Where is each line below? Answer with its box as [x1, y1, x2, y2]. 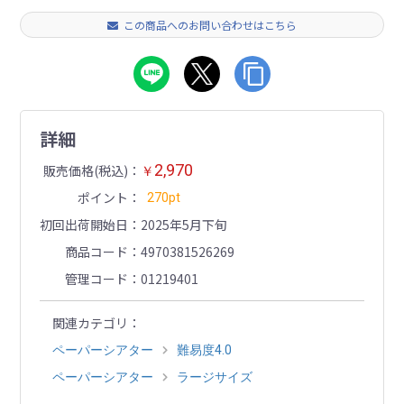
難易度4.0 [176, 343, 232, 358]
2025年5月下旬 [140, 216, 227, 234]
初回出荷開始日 [39, 216, 128, 234]
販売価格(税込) [42, 161, 128, 180]
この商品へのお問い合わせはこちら [124, 17, 297, 33]
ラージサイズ [176, 370, 252, 385]
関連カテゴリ [51, 314, 128, 333]
